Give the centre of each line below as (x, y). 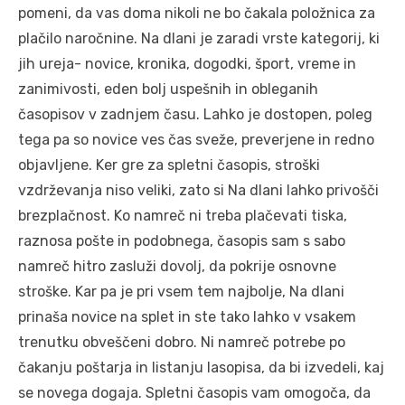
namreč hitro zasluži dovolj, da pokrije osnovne (177, 266)
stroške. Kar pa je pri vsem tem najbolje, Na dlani (181, 291)
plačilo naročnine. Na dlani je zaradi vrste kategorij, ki (199, 38)
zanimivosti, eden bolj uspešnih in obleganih (168, 89)
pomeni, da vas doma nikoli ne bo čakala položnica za (197, 13)
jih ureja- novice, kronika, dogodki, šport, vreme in (187, 63)
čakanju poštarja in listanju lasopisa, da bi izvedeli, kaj (201, 367)
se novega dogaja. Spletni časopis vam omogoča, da (194, 392)
